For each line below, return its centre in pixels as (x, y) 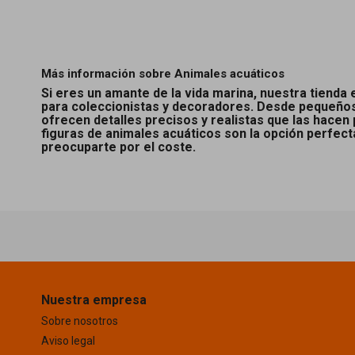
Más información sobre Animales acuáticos (163, 73)
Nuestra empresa (94, 300)
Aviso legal (68, 340)
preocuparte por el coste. (118, 147)
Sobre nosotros (80, 321)
